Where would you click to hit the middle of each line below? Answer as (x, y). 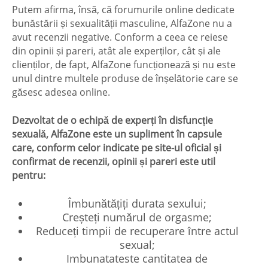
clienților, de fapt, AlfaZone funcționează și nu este (124, 64)
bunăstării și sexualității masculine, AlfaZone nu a (122, 23)
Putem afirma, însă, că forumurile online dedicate (123, 9)
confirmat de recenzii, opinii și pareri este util (114, 161)
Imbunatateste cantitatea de (137, 258)
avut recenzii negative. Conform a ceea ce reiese (120, 37)
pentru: (29, 175)
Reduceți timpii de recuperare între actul (137, 231)
